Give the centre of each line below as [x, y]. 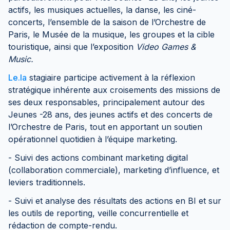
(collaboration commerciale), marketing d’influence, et [114, 170]
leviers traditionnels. [48, 182]
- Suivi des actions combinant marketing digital [98, 158]
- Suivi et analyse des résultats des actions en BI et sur [115, 201]
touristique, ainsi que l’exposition [72, 47]
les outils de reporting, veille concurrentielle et [98, 213]
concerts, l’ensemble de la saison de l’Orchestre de [107, 22]
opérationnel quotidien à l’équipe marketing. [93, 139]
